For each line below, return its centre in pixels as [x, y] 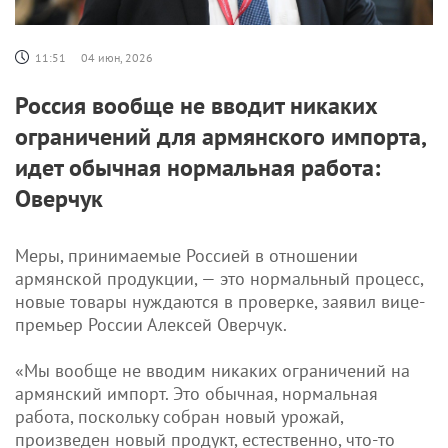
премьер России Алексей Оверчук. [151, 325]
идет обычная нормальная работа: [197, 168]
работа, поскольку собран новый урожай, [179, 417]
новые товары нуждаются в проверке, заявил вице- [220, 302]
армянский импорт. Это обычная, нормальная [196, 394]
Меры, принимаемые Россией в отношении [186, 256]
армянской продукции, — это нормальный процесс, [219, 279]
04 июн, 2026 [117, 58]
